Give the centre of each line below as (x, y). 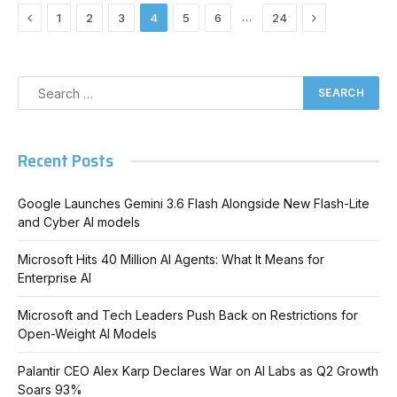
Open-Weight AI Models (87, 334)
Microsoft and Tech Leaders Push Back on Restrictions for (188, 315)
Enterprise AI (54, 278)
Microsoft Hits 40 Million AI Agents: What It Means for (171, 259)
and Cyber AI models (79, 222)
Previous (58, 16)
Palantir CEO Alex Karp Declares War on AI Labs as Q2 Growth (198, 371)
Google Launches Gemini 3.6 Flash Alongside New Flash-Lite (194, 203)
